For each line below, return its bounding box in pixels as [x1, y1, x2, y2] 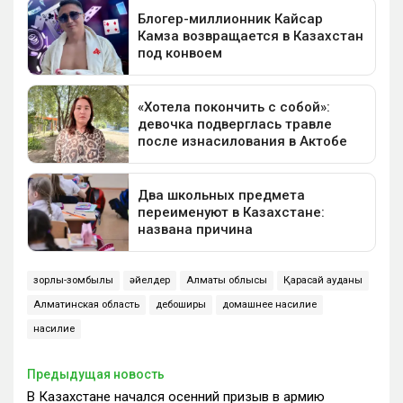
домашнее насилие [222, 299, 317, 311]
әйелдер [130, 274, 170, 287]
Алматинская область [33, 299, 139, 311]
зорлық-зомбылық [33, 274, 113, 287]
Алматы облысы [186, 274, 267, 287]
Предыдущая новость [27, 367, 165, 382]
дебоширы [156, 299, 206, 311]
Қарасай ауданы [283, 274, 363, 287]
